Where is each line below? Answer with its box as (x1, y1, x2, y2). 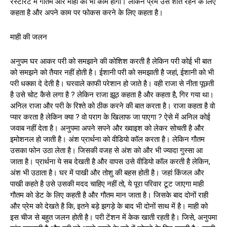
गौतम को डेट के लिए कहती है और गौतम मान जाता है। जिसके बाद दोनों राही (10, 190, 208, 200)
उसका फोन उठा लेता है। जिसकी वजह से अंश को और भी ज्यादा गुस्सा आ (10, 145, 203, 155)
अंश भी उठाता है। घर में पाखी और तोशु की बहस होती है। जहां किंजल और (10, 168, 204, 177)
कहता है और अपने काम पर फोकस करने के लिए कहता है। (10, 8, 163, 17)
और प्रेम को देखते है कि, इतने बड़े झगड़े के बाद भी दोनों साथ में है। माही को (10, 201, 208, 211)
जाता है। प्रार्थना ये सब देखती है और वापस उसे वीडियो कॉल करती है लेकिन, (10, 157, 210, 166)
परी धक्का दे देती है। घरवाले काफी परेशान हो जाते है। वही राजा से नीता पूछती (10, 79, 214, 88)
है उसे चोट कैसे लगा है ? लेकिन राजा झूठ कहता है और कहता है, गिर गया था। (10, 90, 214, 99)
